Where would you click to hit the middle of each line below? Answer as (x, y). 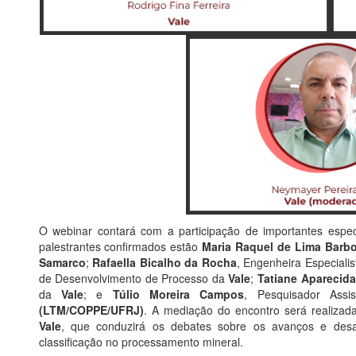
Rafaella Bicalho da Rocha (164, 263)
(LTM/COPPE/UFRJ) (91, 310)
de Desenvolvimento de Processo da (133, 279)
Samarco (62, 263)
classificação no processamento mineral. (141, 342)
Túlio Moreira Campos (178, 294)
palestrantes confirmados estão (120, 247)
